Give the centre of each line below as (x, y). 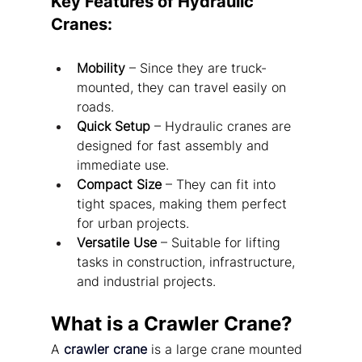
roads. (95, 107)
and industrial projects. (146, 282)
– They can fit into (220, 185)
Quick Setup (113, 126)
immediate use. (122, 165)
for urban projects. (133, 223)
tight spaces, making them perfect (183, 204)
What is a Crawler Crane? (171, 324)
